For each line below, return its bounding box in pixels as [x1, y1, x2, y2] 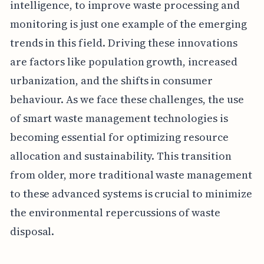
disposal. [9, 223, 55, 239]
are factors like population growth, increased [9, 54, 237, 69]
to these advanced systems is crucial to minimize [9, 186, 252, 201]
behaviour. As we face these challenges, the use [9, 91, 244, 107]
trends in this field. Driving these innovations [9, 35, 237, 50]
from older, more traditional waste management [9, 167, 252, 182]
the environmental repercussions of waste [9, 204, 220, 220]
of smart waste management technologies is [9, 110, 228, 126]
